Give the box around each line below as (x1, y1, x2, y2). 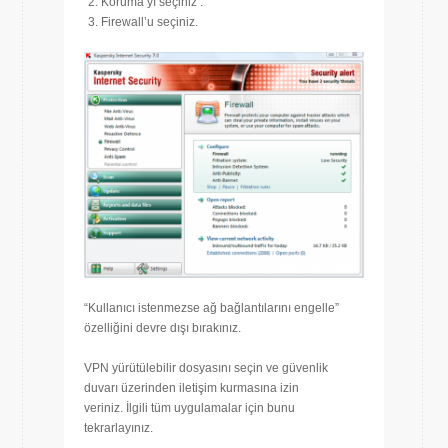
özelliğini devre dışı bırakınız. (84, 320, 241, 335)
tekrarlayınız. (84, 420, 153, 435)
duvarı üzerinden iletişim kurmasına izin (84, 380, 299, 395)
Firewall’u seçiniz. (101, 15, 198, 30)
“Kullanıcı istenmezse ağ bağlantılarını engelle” (84, 300, 339, 315)
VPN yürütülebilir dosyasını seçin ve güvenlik (84, 360, 328, 375)
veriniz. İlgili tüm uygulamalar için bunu (84, 400, 295, 415)
